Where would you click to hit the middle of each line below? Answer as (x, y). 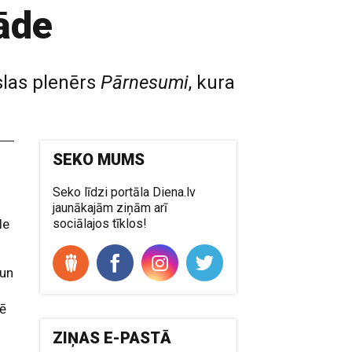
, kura (212, 82)
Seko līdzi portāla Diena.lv (125, 192)
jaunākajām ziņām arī (110, 208)
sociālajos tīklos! (100, 224)
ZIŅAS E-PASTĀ (112, 338)
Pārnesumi (145, 82)
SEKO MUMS (99, 159)
